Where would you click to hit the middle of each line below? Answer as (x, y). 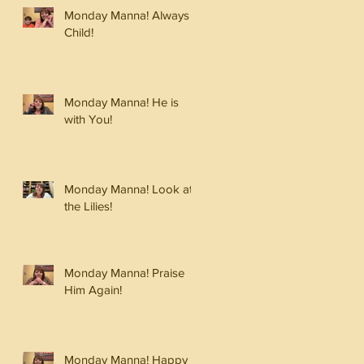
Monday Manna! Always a (132, 15)
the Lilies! (88, 206)
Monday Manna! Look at (128, 188)
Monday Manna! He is (121, 102)
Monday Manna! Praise (124, 272)
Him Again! (93, 289)
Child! (79, 32)
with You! (88, 119)
